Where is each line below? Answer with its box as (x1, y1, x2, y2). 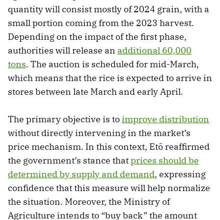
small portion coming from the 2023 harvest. (8, 17, 194, 28)
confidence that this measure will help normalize (8, 182, 210, 193)
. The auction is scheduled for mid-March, (26, 58, 199, 70)
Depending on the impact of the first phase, (8, 30, 187, 42)
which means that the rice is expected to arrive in (8, 72, 212, 83)
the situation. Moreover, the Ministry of (8, 195, 170, 207)
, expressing (155, 168, 206, 180)
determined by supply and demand (8, 168, 155, 180)
